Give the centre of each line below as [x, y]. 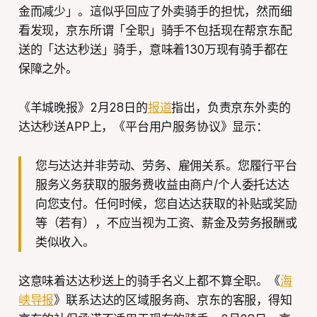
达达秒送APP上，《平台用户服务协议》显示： [143, 126]
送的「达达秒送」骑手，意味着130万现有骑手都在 [153, 49]
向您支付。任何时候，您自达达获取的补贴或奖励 [166, 203]
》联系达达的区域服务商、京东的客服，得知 [173, 300]
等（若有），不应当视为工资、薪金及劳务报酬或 [166, 223]
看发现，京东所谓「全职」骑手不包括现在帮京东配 [155, 30]
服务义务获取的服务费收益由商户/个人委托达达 [162, 184]
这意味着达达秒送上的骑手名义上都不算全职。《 [149, 281]
